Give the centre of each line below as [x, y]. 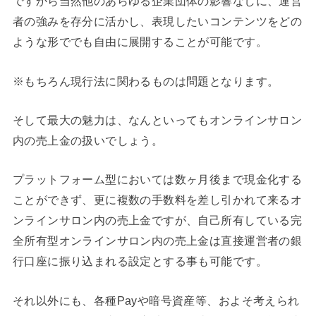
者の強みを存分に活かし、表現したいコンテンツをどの [157, 22]
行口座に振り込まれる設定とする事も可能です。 [140, 261]
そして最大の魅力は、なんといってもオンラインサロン [157, 120]
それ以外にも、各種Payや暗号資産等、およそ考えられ [156, 300]
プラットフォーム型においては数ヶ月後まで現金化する [157, 180]
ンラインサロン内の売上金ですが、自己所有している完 [157, 220]
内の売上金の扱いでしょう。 [88, 141]
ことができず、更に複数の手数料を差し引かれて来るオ [157, 200]
